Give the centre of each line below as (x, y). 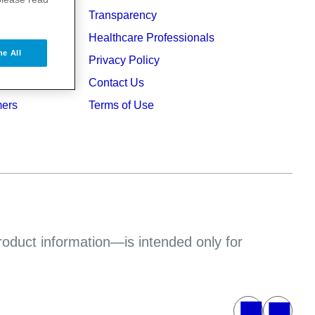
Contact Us (116, 83)
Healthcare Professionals (152, 38)
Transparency (123, 15)
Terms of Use (121, 105)
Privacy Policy (124, 60)
